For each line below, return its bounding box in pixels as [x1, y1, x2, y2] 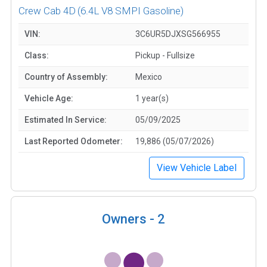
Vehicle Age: [24, 93, 73, 103]
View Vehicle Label [157, 162, 237, 173]
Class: [24, 50, 49, 60]
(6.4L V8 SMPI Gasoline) [77, 4, 184, 17]
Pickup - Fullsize [135, 50, 195, 60]
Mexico [135, 72, 162, 82]
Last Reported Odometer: [24, 136, 123, 146]
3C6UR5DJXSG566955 [135, 29, 221, 39]
